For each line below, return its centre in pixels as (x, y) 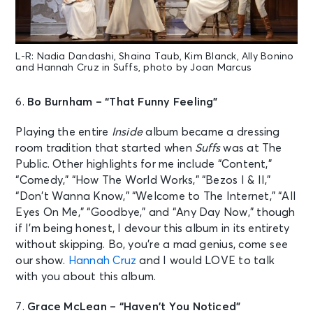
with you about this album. (86, 277)
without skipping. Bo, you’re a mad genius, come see (152, 245)
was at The (251, 148)
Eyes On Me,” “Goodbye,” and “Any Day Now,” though (155, 213)
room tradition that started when (105, 148)
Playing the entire (64, 132)
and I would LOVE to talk (205, 261)
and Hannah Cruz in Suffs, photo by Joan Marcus (133, 68)
